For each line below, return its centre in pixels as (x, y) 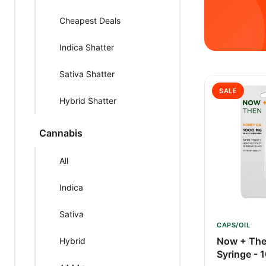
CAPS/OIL (233, 225)
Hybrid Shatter (88, 101)
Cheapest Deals (90, 20)
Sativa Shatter (87, 74)
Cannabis (61, 133)
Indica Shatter (87, 47)
